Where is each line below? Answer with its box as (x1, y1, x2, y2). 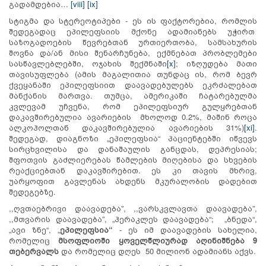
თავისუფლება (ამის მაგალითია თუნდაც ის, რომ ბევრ (9, 68, 257, 80)
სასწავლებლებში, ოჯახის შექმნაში (9, 57, 167, 69)
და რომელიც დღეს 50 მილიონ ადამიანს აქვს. (61, 245, 256, 256)
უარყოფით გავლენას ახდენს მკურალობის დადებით (9, 175, 257, 186)
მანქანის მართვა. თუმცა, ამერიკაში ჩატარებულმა (9, 89, 257, 101)
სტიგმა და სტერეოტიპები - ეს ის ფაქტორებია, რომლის (9, 14, 257, 26)
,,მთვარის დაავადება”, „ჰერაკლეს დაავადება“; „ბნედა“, (9, 213, 257, 224)
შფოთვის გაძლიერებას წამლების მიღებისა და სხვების (9, 153, 257, 165)
